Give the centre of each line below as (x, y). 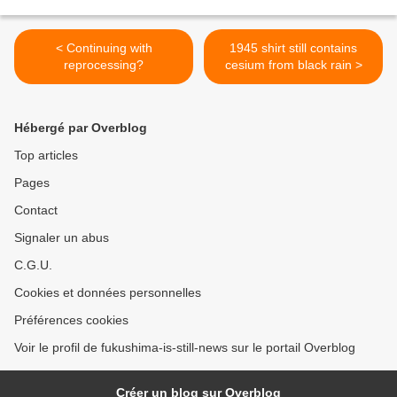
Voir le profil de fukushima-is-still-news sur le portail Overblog (185, 347)
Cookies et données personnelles (108, 292)
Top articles (46, 155)
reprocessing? (104, 65)
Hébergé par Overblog (81, 128)
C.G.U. (33, 265)
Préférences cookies (71, 320)
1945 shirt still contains (293, 48)
